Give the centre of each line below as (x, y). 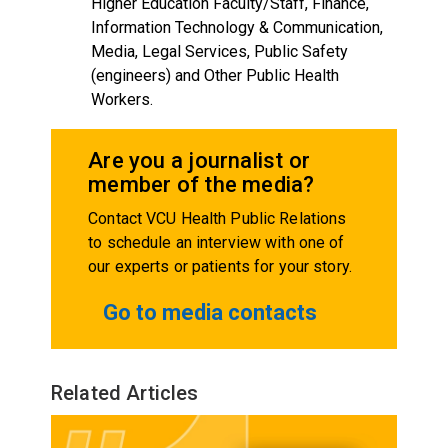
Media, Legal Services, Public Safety (219, 51)
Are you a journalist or (199, 160)
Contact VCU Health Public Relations (217, 218)
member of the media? (201, 184)
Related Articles (124, 392)
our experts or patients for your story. (220, 266)
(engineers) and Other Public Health (214, 75)
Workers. (121, 99)
